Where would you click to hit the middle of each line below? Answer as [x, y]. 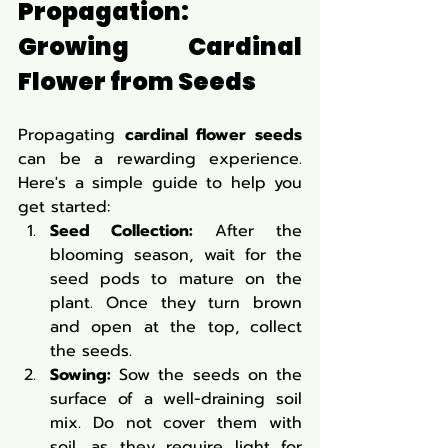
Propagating [71, 134]
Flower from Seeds [137, 81]
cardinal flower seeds [213, 134]
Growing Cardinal [160, 46]
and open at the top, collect [176, 326]
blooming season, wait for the [176, 254]
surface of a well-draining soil [176, 398]
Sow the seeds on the [206, 374]
